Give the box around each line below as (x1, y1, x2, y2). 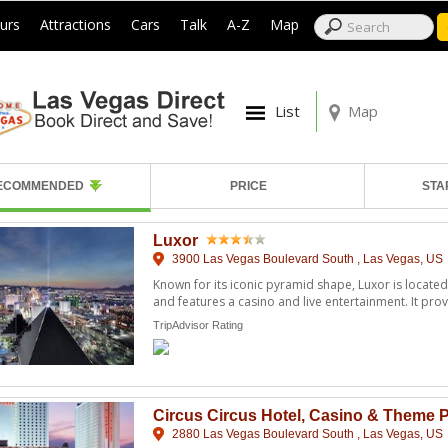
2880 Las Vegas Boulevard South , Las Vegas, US (169, 426, 443, 441)
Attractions (40, 15, 112, 34)
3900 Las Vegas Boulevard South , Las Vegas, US (169, 251, 443, 266)
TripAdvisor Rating (153, 318, 243, 331)
